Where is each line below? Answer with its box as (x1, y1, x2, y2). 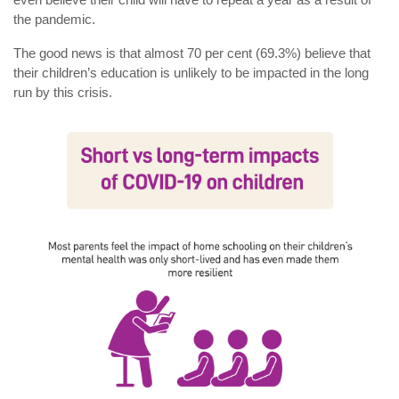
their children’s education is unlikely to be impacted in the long (13, 64, 369, 80)
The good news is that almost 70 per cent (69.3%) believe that (13, 45, 370, 61)
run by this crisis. (13, 84, 112, 100)
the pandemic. (13, 11, 95, 27)
